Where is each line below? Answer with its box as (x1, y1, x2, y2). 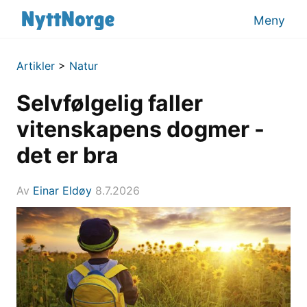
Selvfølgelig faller (16, 90, 203, 116)
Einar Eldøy (33, 184, 92, 197)
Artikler (16, 59, 55, 73)
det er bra (16, 142, 119, 169)
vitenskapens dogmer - (16, 116, 265, 143)
